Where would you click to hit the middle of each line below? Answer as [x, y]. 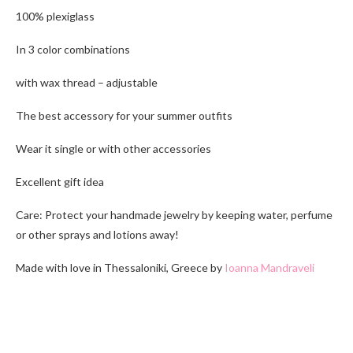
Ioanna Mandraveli [269, 268]
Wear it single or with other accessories [113, 149]
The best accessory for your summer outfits [124, 116]
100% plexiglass [55, 17]
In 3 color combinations [73, 50]
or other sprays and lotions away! [97, 235]
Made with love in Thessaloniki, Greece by [120, 268]
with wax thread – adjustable [87, 83]
